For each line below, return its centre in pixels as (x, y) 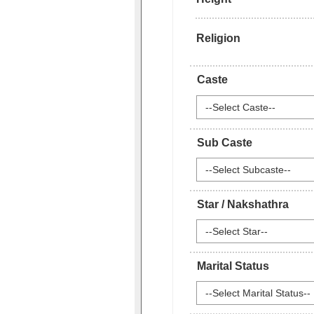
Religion (218, 39)
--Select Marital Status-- (258, 293)
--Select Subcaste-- (248, 170)
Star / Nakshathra (243, 205)
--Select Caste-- (240, 108)
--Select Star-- (237, 232)
